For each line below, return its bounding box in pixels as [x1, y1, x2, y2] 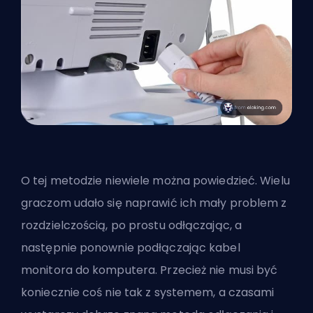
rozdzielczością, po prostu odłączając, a [21, 217, 242, 234]
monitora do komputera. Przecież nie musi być [21, 262, 278, 279]
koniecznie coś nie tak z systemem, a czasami [21, 284, 275, 301]
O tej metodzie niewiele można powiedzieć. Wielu [21, 173, 290, 189]
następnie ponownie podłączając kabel [21, 240, 240, 256]
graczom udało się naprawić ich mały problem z [21, 195, 287, 212]
